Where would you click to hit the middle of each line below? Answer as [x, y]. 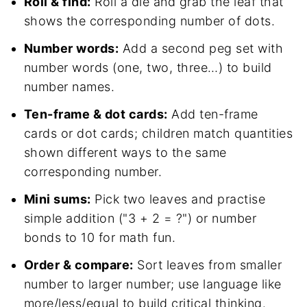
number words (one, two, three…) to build [148, 68]
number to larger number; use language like [152, 284]
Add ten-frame [213, 114]
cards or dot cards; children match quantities [158, 134]
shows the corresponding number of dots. [149, 21]
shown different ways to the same [125, 153]
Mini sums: [57, 199]
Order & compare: [78, 265]
